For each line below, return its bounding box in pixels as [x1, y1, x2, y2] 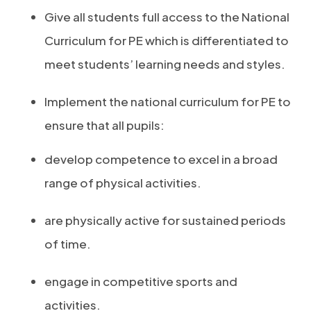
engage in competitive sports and [44, 274, 237, 289]
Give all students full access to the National [44, 9, 289, 24]
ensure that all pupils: [44, 117, 165, 133]
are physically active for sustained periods [44, 212, 286, 228]
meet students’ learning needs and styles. [44, 56, 285, 72]
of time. [44, 236, 91, 251]
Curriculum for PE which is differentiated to [44, 33, 289, 48]
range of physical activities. [44, 175, 201, 190]
